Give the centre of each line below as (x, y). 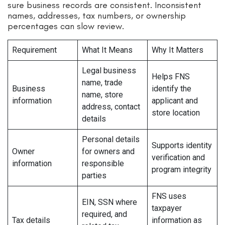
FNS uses (169, 196)
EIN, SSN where (109, 202)
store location (176, 113)
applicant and (175, 101)
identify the (172, 89)
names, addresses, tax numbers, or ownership (97, 16)
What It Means (107, 50)
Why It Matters (178, 50)
